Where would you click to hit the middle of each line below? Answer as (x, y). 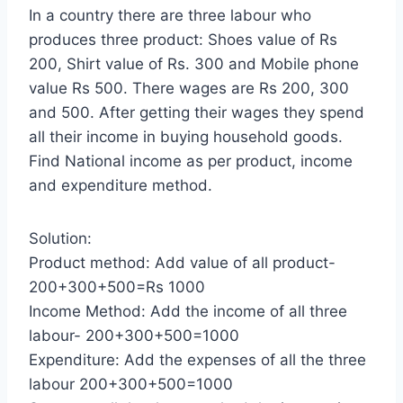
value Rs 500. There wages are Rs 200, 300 (189, 89)
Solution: (60, 239)
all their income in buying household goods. (186, 137)
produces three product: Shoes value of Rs (183, 40)
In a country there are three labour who (170, 16)
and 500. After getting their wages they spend (197, 113)
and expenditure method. (121, 186)
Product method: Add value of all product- (182, 263)
